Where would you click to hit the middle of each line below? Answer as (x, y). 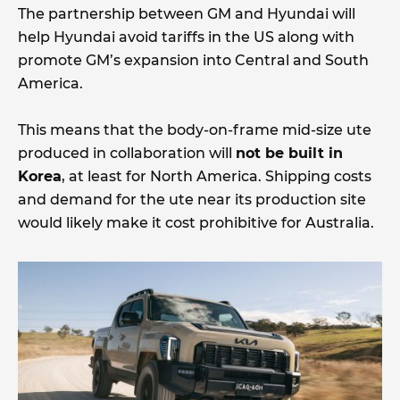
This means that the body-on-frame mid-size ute (195, 129)
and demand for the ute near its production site (192, 199)
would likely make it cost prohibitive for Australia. (198, 222)
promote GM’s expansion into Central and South (193, 60)
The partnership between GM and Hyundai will (187, 13)
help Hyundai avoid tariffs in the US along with (186, 37)
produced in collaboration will (127, 153)
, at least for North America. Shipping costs (217, 176)
